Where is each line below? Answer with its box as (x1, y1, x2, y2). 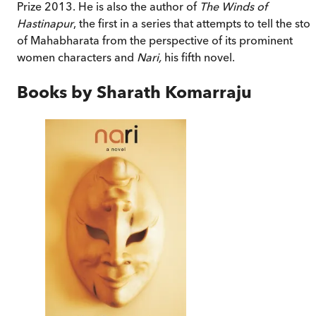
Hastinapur (17, 16, 73, 30)
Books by (17, 81, 97, 102)
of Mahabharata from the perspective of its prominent (17, 32, 293, 47)
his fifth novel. (164, 49, 235, 64)
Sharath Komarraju (97, 81, 252, 102)
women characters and (17, 49, 137, 64)
